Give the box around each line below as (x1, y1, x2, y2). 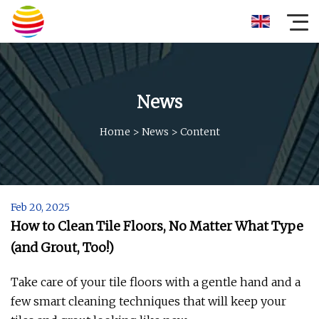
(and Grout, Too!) (11, 239, 114, 256)
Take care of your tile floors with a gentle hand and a (11, 275, 300, 289)
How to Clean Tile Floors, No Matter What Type (11, 218, 303, 234)
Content (179, 125, 220, 138)
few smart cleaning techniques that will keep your (11, 294, 286, 308)
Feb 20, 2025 (11, 201, 70, 214)
